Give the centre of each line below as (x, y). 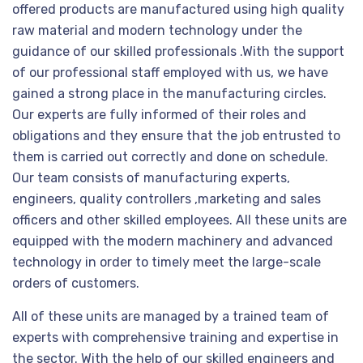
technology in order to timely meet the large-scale (167, 262)
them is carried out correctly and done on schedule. (170, 157)
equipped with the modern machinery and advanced (173, 241)
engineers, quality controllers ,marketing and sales (167, 199)
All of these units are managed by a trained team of (171, 316)
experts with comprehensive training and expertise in (175, 337)
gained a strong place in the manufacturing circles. (169, 94)
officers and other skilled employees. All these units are (179, 220)
